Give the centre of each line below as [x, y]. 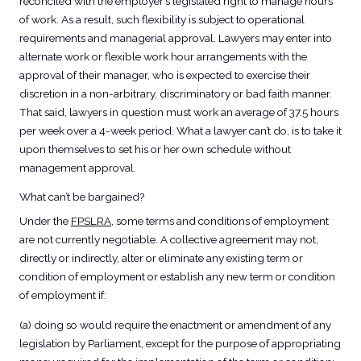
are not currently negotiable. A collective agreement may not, [168, 240]
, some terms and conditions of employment [220, 221]
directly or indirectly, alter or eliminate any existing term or [161, 258]
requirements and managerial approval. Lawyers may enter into [175, 37]
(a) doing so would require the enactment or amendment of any [175, 324]
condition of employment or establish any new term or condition [177, 277]
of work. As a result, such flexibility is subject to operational [162, 19]
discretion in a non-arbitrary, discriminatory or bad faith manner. [175, 93]
